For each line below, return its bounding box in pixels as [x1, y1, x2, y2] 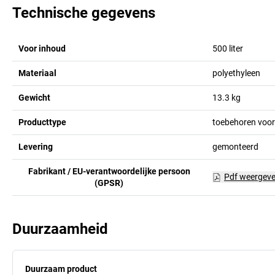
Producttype [18, 117, 66, 127]
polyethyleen [212, 68, 260, 78]
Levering [18, 141, 53, 152]
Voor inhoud [18, 43, 66, 53]
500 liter [212, 43, 243, 53]
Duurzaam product [25, 263, 97, 274]
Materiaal [18, 68, 56, 78]
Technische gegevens [12, 4, 155, 21]
